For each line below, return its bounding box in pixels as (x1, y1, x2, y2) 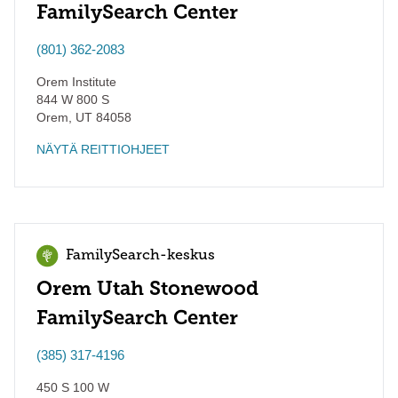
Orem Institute (36, 75, 116, 89)
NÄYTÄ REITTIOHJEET (36, 142, 170, 156)
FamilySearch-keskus (66, 249, 215, 263)
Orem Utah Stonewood (36, 276, 259, 300)
